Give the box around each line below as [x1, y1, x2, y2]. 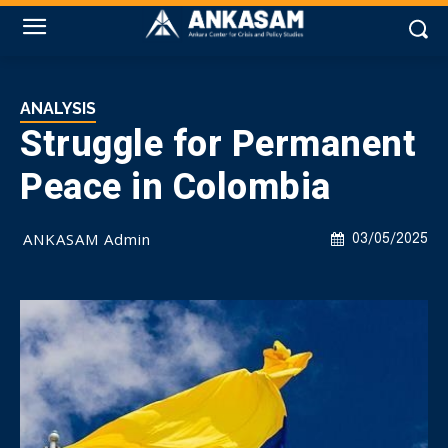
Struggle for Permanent [20, 123, 416, 165]
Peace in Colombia [20, 166, 331, 208]
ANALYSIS [20, 99, 96, 118]
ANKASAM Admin [23, 229, 151, 249]
